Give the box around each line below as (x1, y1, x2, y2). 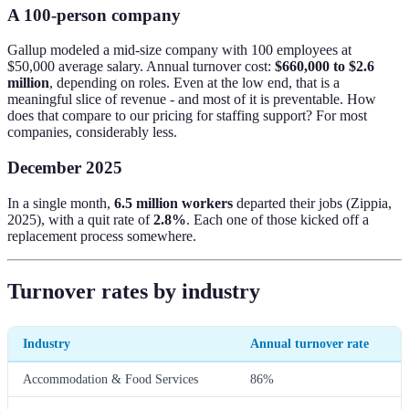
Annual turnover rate (250, 335, 369, 351)
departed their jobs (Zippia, (233, 194, 392, 211)
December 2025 (7, 158, 122, 178)
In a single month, (7, 194, 114, 211)
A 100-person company (7, 5, 181, 25)
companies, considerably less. (7, 124, 177, 141)
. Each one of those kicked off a (186, 211, 369, 227)
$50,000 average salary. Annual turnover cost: (7, 58, 275, 75)
